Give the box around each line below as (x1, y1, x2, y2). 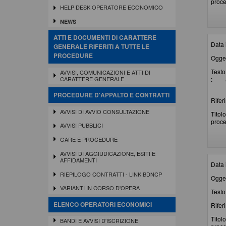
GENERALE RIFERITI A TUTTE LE (53, 42, 149, 51)
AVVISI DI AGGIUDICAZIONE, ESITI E (60, 149, 155, 157)
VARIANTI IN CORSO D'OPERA (60, 184, 140, 192)
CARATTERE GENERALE (60, 74, 124, 83)
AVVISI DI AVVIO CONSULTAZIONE (60, 107, 149, 116)
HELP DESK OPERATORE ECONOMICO (60, 3, 163, 12)
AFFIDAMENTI (60, 155, 97, 164)
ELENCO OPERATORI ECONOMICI (53, 199, 152, 209)
